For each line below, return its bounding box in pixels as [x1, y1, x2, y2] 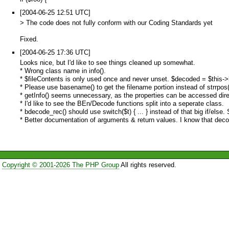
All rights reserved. [119, 161, 176, 169]
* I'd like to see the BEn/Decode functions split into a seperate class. [20, 99, 224, 107]
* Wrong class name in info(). [20, 66, 106, 75]
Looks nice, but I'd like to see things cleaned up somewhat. [20, 58, 195, 66]
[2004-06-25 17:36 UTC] [20, 48, 90, 56]
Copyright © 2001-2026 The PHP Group [2, 161, 119, 169]
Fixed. [20, 35, 38, 43]
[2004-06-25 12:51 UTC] [20, 9, 90, 17]
